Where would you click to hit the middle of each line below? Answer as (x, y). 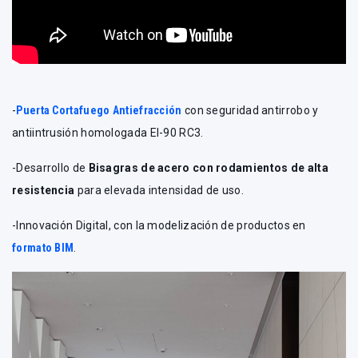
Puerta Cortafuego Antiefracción (99, 111)
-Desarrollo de (50, 168)
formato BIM (43, 248)
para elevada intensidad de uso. (159, 191)
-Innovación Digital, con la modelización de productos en (159, 226)
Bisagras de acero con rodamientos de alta (208, 168)
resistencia (44, 191)
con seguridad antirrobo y (250, 111)
